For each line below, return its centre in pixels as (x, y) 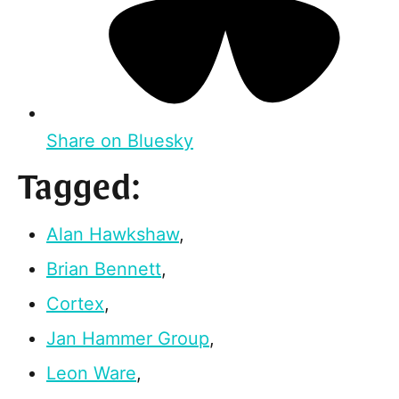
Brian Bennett (104, 269)
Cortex (75, 304)
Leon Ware (91, 374)
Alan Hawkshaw (113, 235)
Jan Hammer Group (128, 339)
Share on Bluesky (120, 141)
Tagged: (80, 190)
